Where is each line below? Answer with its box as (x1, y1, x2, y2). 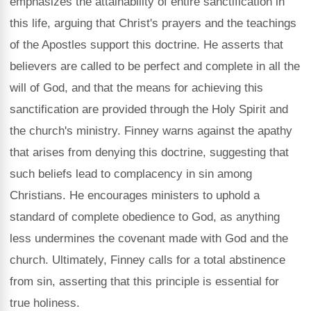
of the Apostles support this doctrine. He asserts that (10, 38, 283, 51)
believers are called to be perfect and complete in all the (10, 60, 300, 73)
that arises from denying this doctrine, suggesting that (10, 146, 289, 159)
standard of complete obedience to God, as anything (10, 210, 280, 224)
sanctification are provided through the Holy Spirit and (10, 103, 288, 116)
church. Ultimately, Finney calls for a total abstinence (10, 253, 285, 267)
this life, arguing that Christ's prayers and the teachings (10, 17, 296, 30)
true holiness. (10, 296, 80, 310)
